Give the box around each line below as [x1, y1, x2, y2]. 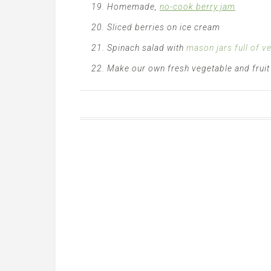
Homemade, [107, 2, 160, 11]
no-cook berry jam [160, 2, 235, 11]
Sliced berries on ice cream [107, 22, 220, 32]
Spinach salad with [107, 43, 184, 53]
